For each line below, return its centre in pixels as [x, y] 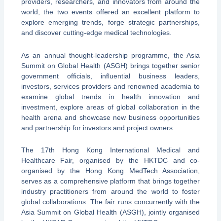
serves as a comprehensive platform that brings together [110, 181]
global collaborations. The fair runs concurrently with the [110, 202]
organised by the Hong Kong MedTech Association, [110, 171]
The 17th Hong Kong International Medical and [110, 150]
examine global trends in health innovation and [110, 96]
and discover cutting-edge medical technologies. [96, 33]
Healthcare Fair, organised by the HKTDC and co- [110, 161]
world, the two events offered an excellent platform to [110, 12]
